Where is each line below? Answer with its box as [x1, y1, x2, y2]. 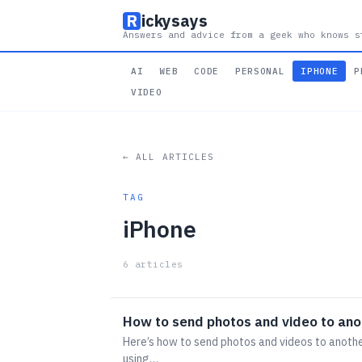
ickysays [141, 10, 208, 32]
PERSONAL [234, 65, 285, 77]
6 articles [123, 259, 183, 270]
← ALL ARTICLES [123, 151, 215, 162]
